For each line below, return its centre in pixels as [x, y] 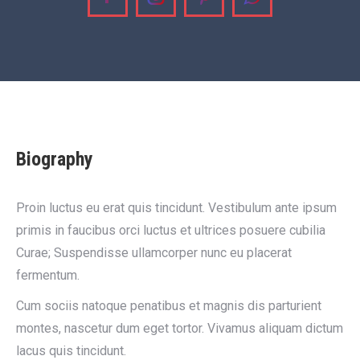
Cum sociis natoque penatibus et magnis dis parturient [169, 306]
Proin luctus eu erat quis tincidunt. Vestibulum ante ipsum [176, 208]
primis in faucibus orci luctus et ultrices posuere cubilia [171, 230]
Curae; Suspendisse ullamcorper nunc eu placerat [154, 253]
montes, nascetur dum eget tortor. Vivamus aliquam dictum [180, 328]
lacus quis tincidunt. [71, 351]
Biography [55, 159]
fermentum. [48, 275]
